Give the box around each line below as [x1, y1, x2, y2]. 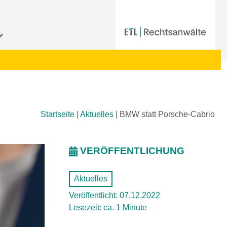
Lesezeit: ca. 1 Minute [69, 203, 147, 212]
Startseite [41, 110, 74, 119]
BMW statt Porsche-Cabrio [120, 110, 215, 119]
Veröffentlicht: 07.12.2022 [69, 191, 160, 200]
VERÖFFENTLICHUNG [80, 145, 184, 156]
